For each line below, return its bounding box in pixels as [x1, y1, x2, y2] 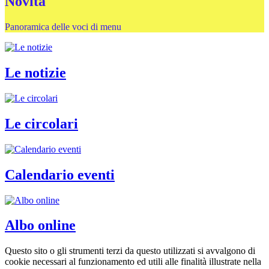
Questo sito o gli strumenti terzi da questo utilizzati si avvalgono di [5, 246, 255, 256]
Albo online [5, 217, 76, 234]
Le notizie [5, 65, 66, 81]
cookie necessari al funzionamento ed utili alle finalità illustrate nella [5, 256, 261, 267]
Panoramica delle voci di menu [5, 22, 121, 32]
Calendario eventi [5, 166, 115, 183]
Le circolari [5, 115, 78, 131]
